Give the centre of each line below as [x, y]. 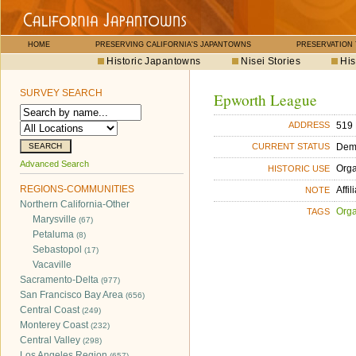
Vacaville [52, 265]
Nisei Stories [271, 61]
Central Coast [51, 310]
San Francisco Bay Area [73, 295]
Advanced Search [54, 164]
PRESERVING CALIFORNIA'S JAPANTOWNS [173, 44]
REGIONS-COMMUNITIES [77, 189]
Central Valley [51, 340]
